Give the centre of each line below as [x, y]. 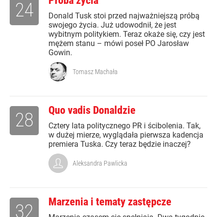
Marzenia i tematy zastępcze [110, 202]
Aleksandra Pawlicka [100, 163]
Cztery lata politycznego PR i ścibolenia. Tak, [124, 126]
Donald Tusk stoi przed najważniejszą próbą [124, 16]
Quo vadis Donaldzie [92, 110]
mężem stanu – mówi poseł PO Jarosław [119, 44]
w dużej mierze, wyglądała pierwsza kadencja [126, 135]
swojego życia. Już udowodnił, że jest [112, 25]
